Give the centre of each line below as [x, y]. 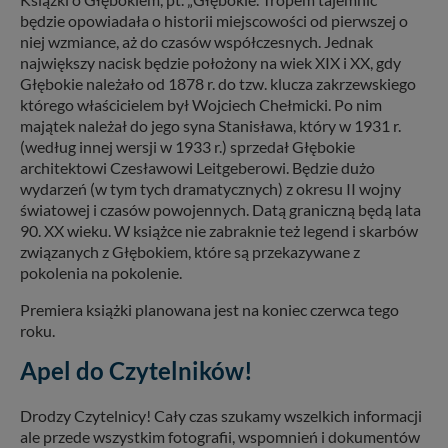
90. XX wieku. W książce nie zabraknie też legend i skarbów [219, 231]
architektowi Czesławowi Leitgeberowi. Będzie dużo [197, 168]
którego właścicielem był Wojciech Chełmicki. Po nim [201, 105]
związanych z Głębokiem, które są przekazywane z [190, 252]
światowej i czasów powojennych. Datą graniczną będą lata [220, 210]
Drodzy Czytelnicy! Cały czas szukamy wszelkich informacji [221, 416]
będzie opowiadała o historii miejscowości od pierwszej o [214, 21]
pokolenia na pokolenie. [101, 273]
